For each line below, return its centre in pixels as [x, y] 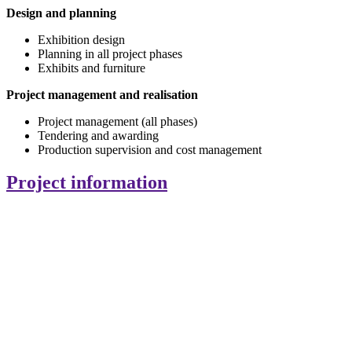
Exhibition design [81, 39]
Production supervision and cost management [150, 149]
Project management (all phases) [117, 121]
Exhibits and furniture [92, 68]
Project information [87, 183]
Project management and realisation [102, 94]
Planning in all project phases [110, 53]
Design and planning [61, 13]
